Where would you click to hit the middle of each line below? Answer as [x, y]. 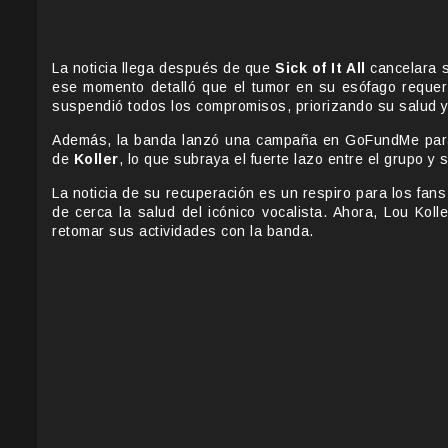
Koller [96, 159]
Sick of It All [320, 68]
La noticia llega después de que [164, 68]
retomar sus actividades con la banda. [183, 231]
